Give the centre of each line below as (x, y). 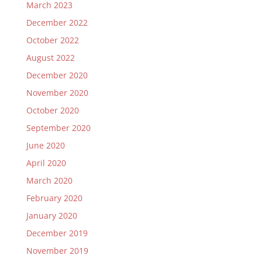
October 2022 (52, 40)
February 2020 (54, 198)
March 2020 (49, 180)
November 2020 (57, 93)
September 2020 (58, 128)
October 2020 (52, 110)
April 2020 (46, 163)
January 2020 (51, 216)
